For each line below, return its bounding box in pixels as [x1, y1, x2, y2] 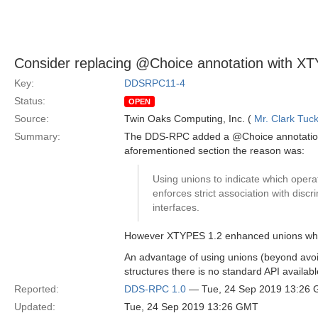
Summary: [14, 131, 60, 142]
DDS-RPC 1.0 [124, 283, 186, 295]
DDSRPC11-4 [124, 77, 185, 89]
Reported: [14, 283, 59, 295]
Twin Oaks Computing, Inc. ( [124, 113, 254, 124]
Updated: [14, 301, 55, 312]
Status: [14, 95, 45, 106]
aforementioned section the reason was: [124, 145, 305, 156]
